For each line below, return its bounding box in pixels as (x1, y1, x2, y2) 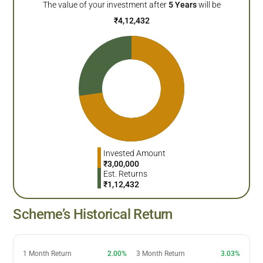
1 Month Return (23, 249, 72, 258)
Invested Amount (103, 148, 166, 158)
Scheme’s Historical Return (13, 205, 173, 222)
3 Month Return (136, 249, 185, 258)
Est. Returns (103, 168, 147, 178)
